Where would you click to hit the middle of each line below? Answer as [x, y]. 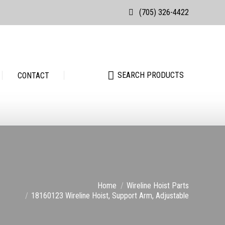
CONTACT [33, 76]
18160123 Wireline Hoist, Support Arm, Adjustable [110, 196]
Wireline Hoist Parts [158, 186]
